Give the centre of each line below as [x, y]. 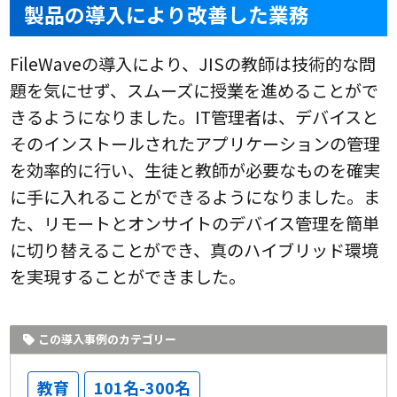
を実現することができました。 [128, 276]
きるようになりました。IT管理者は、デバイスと [195, 117]
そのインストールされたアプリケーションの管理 [195, 143]
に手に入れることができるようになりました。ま [195, 196]
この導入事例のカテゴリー [108, 339]
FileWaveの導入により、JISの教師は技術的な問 [193, 63]
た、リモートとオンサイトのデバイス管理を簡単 [195, 223]
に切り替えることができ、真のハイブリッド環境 [195, 249]
